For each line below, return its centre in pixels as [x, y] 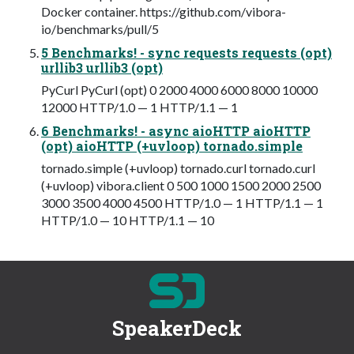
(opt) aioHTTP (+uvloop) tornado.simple [172, 145]
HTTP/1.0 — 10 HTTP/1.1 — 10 [128, 220]
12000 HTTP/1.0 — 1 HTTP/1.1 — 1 [139, 107]
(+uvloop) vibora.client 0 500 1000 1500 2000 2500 [181, 185]
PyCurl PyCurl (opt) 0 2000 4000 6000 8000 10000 [179, 89]
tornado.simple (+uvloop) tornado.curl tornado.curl [178, 168]
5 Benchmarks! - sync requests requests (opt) [186, 52]
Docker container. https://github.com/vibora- [164, 11]
